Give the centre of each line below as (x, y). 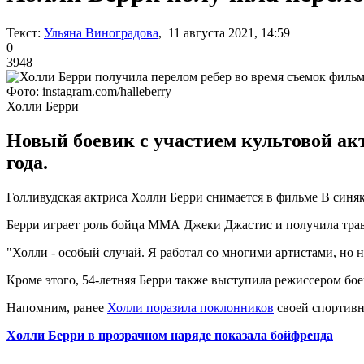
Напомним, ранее (57, 307)
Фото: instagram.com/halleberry (89, 91)
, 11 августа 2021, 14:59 (224, 32)
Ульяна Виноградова (101, 32)
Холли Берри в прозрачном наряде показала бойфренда (170, 335)
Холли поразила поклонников (191, 307)
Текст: (24, 32)
